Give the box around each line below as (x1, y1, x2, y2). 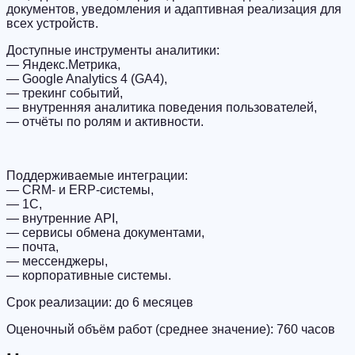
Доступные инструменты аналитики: (6, 44, 219, 57)
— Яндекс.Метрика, (6, 58, 120, 71)
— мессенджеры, (6, 254, 108, 268)
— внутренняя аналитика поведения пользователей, (6, 101, 317, 114)
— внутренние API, (6, 212, 118, 225)
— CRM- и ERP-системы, (6, 183, 154, 197)
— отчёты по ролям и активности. (6, 115, 204, 128)
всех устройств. (6, 17, 98, 30)
